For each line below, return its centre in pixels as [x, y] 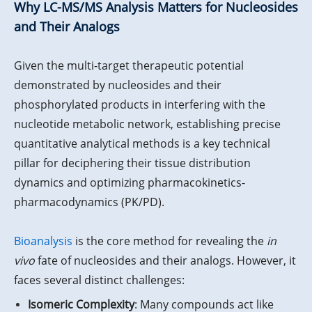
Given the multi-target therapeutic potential [129, 66]
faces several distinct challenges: [99, 280]
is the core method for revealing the [170, 241]
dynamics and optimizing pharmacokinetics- [130, 183]
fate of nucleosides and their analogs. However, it [165, 261]
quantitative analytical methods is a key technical [142, 144]
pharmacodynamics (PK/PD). [89, 202]
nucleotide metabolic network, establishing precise [147, 124]
